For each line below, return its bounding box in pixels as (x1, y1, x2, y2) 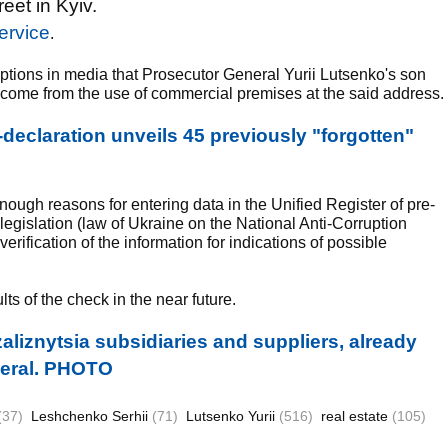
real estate (321, 408, 392, 424)
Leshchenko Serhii (31, 408, 152, 424)
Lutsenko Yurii (186, 408, 279, 424)
